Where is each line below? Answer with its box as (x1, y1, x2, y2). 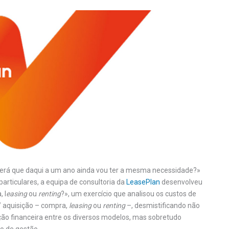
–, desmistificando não (125, 201, 200, 210)
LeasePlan (126, 178, 160, 187)
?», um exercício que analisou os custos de (61, 190, 196, 198)
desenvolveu (160, 178, 202, 187)
